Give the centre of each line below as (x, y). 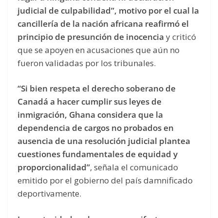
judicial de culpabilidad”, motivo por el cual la (108, 10)
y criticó (181, 36)
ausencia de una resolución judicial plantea (104, 141)
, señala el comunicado (134, 167)
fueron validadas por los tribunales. (87, 63)
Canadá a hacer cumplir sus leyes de (90, 102)
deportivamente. (50, 194)
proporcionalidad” (54, 167)
